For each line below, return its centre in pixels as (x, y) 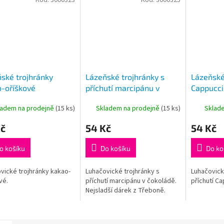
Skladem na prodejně (128, 108)
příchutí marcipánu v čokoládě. (131, 181)
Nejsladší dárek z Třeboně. (125, 191)
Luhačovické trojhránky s (122, 172)
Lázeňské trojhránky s (125, 77)
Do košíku (115, 148)
